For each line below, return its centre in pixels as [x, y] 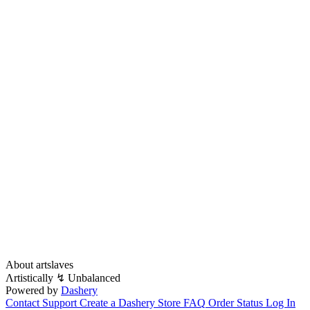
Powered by [32, 291]
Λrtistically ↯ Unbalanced [63, 278]
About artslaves [39, 265]
